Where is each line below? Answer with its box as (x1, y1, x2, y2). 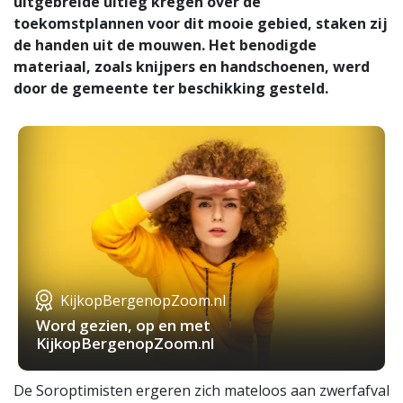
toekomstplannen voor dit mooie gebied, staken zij (13, 13, 388, 34)
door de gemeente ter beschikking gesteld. (13, 78, 328, 99)
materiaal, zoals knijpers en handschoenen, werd (13, 57, 370, 77)
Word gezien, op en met (36, 315, 210, 336)
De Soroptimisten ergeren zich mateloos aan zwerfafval (13, 381, 390, 401)
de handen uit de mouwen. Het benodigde (13, 35, 317, 56)
